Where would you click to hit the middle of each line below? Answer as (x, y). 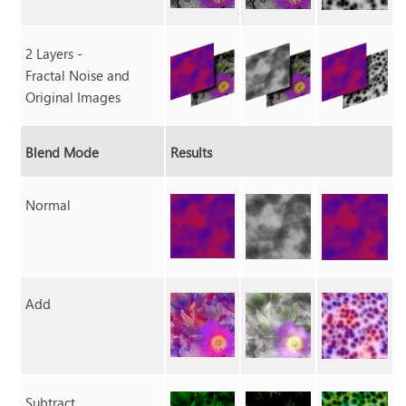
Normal (48, 205)
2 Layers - (54, 54)
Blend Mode (63, 153)
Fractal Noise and (78, 76)
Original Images (73, 97)
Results (192, 153)
